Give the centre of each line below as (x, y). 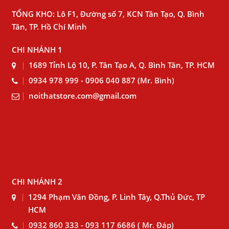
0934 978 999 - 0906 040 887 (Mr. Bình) (101, 80)
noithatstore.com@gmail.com (83, 96)
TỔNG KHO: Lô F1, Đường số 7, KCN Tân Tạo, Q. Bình (108, 14)
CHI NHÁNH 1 (37, 50)
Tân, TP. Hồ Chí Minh (49, 27)
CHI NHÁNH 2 (37, 181)
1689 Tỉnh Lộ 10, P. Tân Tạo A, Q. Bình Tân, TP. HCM (122, 65)
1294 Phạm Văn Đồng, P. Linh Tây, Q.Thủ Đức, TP (117, 197)
